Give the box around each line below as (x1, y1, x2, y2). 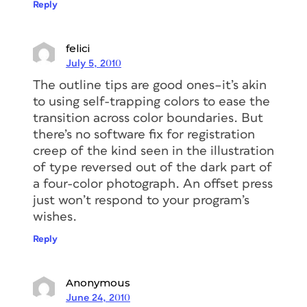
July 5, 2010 (66, 58, 121, 69)
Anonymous (66, 276, 130, 290)
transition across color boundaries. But (33, 112, 263, 125)
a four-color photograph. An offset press (33, 177, 273, 191)
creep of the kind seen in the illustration (33, 145, 274, 158)
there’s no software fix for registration (33, 128, 255, 142)
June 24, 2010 (66, 293, 130, 304)
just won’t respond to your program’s (33, 194, 249, 208)
